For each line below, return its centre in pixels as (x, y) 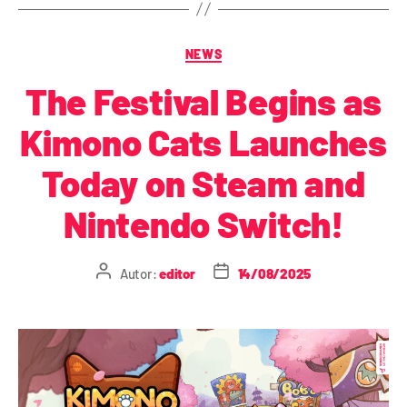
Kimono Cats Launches (203, 142)
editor (177, 273)
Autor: (139, 273)
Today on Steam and (203, 183)
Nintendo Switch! (203, 224)
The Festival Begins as (203, 101)
